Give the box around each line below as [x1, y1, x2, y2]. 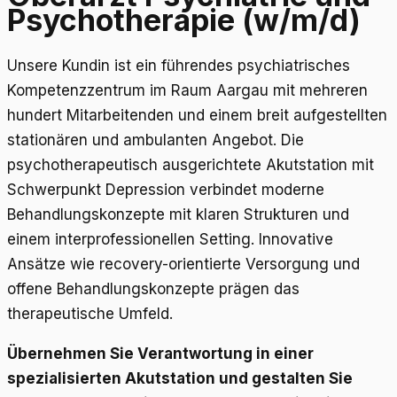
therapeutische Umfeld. [7, 304, 173, 323]
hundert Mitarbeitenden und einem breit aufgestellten [7, 105, 387, 124]
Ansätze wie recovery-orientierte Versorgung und [7, 254, 360, 273]
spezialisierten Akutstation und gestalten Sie [7, 369, 353, 387]
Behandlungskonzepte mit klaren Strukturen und [7, 205, 349, 223]
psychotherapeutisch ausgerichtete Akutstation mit [7, 155, 374, 174]
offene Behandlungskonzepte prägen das [7, 279, 300, 298]
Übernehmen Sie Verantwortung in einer [7, 344, 314, 362]
